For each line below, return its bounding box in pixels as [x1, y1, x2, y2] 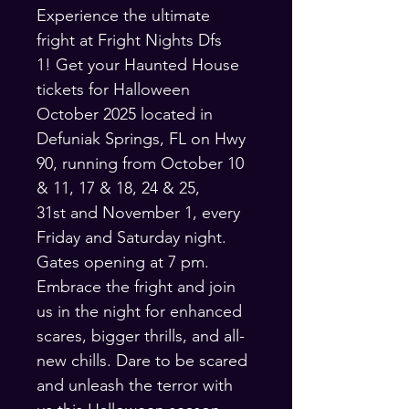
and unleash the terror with [37, 374, 237, 395]
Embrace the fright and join [37, 276, 240, 297]
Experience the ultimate [37, 5, 215, 26]
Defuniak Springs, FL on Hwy [37, 128, 250, 149]
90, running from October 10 [37, 152, 248, 173]
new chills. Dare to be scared [37, 350, 252, 371]
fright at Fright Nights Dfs [37, 29, 226, 50]
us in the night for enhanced [37, 300, 246, 321]
